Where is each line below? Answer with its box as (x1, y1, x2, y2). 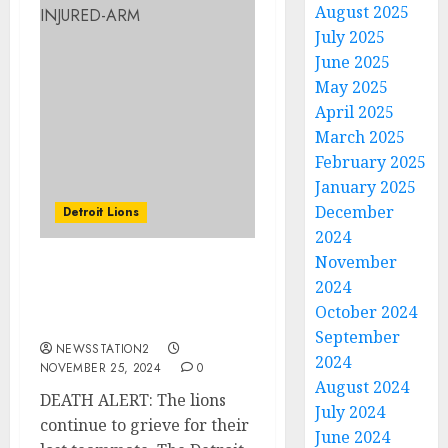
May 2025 (315, 76, 389, 98)
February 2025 (315, 151, 427, 173)
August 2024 (315, 376, 410, 398)
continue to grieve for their (40, 414, 249, 436)
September (315, 326, 401, 348)
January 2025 (315, 176, 417, 198)
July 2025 (315, 26, 386, 48)
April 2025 (315, 101, 395, 123)
